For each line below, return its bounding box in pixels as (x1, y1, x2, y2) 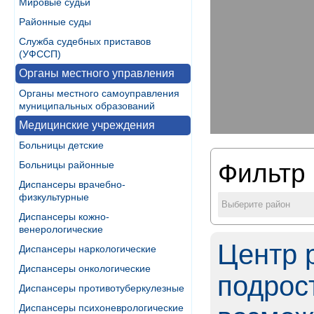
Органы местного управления (19, 67, 175, 79)
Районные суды (19, 16, 91, 27)
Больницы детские (19, 139, 104, 151)
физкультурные (19, 191, 89, 203)
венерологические (19, 224, 103, 235)
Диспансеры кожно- (19, 211, 109, 222)
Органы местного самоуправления (19, 88, 179, 99)
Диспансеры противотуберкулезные (19, 282, 184, 294)
